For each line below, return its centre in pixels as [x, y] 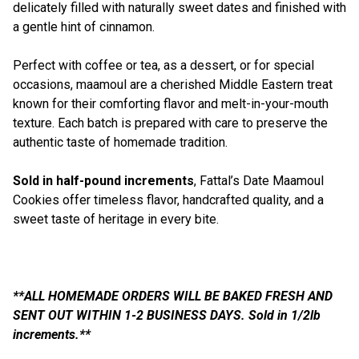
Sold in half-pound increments [103, 181]
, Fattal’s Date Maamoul [259, 181]
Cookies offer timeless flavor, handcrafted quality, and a [168, 200]
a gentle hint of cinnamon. [84, 27]
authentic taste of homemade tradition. [120, 142]
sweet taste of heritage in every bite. [116, 219]
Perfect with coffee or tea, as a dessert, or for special [163, 65]
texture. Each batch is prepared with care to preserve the [170, 123]
